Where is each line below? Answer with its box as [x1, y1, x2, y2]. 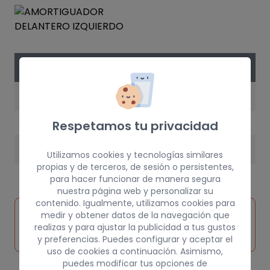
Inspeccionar [25, 203, 87, 217]
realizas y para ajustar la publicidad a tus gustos [34, 221, 236, 233]
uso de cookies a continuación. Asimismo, [47, 245, 223, 257]
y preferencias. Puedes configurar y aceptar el [37, 233, 233, 245]
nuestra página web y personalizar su [57, 184, 213, 197]
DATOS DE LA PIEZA [19, 60, 112, 74]
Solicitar [128, 210, 166, 224]
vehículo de [25, 218, 80, 231]
